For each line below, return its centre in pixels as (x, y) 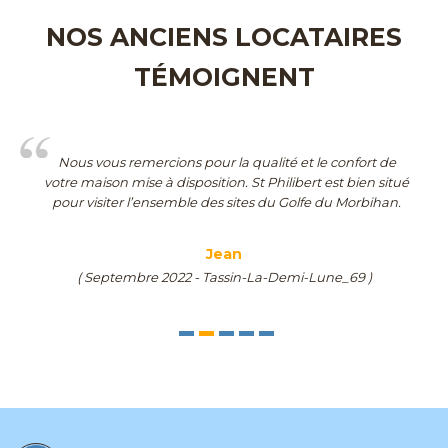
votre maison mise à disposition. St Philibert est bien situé (226, 182)
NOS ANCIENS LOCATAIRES (224, 37)
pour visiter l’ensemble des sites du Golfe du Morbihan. (226, 202)
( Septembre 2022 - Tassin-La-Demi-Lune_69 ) (224, 277)
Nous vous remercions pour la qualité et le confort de (226, 162)
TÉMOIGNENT (224, 77)
